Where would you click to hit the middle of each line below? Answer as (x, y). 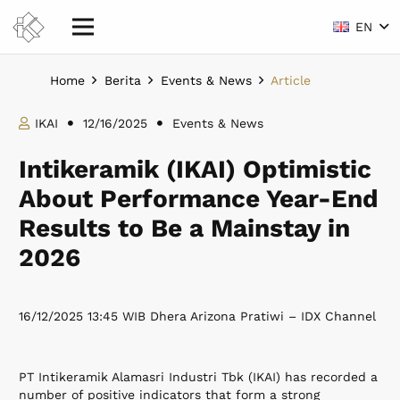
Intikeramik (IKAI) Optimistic (195, 170)
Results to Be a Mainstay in (184, 229)
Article (291, 80)
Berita (122, 80)
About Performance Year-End (199, 199)
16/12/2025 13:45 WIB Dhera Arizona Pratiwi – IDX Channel (197, 317)
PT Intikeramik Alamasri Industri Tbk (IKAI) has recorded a (198, 377)
